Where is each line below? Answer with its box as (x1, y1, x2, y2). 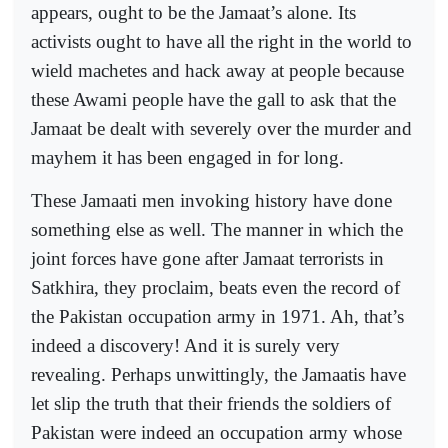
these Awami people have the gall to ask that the (31, 89, 396, 111)
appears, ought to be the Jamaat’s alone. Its (31, 2, 356, 24)
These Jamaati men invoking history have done (31, 189, 392, 211)
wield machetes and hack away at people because (31, 60, 404, 82)
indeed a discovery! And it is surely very (31, 334, 340, 356)
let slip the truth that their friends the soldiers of (31, 392, 391, 414)
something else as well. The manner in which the (31, 218, 403, 240)
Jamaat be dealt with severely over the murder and (31, 118, 412, 140)
